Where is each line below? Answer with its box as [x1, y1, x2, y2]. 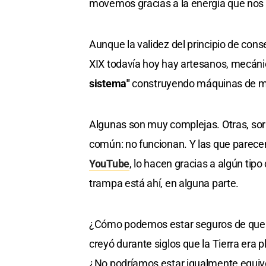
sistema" [89, 77, 130, 90]
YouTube [89, 157, 129, 170]
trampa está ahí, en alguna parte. [89, 177, 239, 190]
